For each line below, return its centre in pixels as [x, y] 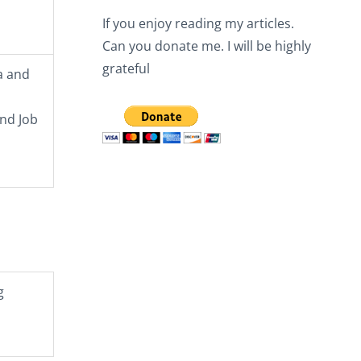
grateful [126, 68]
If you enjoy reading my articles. [198, 23]
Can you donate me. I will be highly [207, 46]
